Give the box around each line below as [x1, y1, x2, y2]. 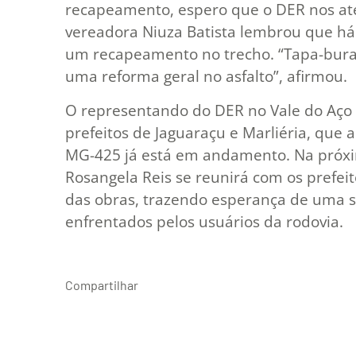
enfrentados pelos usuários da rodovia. [65, 211, 343, 232]
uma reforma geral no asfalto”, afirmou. [65, 66, 347, 87]
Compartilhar [65, 277, 138, 292]
